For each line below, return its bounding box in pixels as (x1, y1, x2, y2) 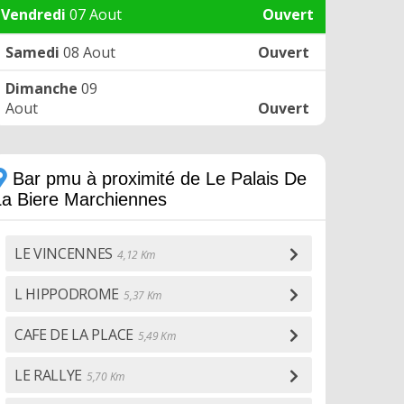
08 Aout (60, 42, 115, 62)
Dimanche (5, 78, 78, 98)
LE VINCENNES (14, 243, 114, 263)
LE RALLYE (14, 365, 83, 385)
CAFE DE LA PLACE (14, 325, 133, 344)
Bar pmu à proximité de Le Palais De (7, 169, 307, 188)
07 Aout (66, 5, 122, 24)
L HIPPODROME (14, 284, 120, 304)
